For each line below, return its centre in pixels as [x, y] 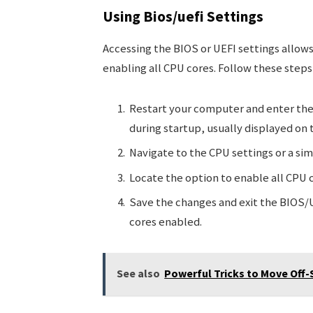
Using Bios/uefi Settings [183, 17]
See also [139, 274]
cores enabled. [165, 222]
